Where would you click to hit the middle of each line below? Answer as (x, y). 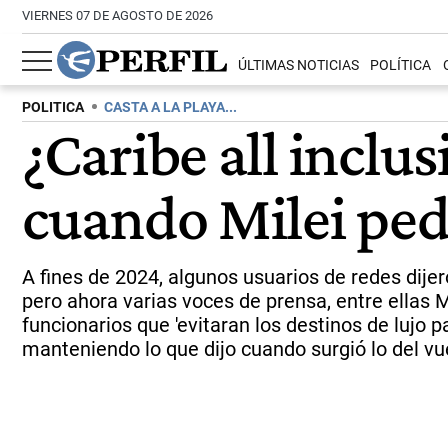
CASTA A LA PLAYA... (170, 107)
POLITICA (53, 107)
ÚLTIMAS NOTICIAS (299, 66)
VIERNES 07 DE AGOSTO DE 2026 (117, 15)
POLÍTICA (401, 66)
